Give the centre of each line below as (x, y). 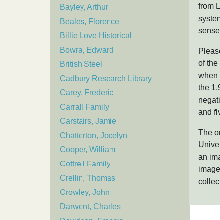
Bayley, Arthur (84, 7)
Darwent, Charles (90, 207)
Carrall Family (84, 107)
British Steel (81, 64)
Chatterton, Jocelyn (94, 136)
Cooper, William (88, 150)
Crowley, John (85, 192)
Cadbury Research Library (106, 79)
